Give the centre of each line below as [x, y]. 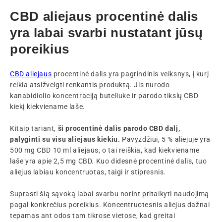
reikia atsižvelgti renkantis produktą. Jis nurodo [90, 84]
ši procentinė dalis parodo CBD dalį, [118, 128]
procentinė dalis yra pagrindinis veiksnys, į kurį [130, 74]
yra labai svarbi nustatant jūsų [107, 32]
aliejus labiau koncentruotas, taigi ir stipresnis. [88, 172]
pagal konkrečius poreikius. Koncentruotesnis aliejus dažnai [110, 204]
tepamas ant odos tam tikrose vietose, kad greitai [93, 215]
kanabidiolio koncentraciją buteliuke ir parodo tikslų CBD [104, 95]
